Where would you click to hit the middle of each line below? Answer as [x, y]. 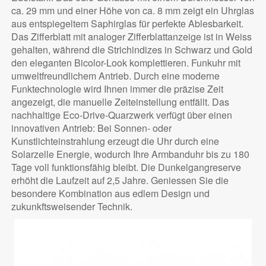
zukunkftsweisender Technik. [72, 207]
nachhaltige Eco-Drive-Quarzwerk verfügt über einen [121, 115]
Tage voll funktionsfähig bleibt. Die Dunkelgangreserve [126, 167]
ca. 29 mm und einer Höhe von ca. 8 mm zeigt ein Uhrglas [132, 11]
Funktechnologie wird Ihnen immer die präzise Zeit [117, 89]
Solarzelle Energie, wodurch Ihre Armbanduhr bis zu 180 [130, 154]
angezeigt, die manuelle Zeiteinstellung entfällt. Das [120, 102]
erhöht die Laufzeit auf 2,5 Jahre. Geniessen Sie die [120, 180]
